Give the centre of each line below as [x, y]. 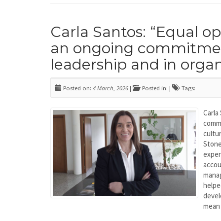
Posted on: [77, 88]
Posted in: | [156, 88]
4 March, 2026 [110, 88]
